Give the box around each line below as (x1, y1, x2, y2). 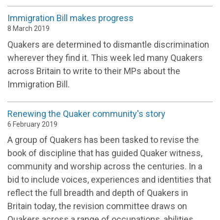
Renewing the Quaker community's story (7, 108, 165, 119)
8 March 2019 (7, 24, 50, 32)
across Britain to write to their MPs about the (7, 65, 180, 76)
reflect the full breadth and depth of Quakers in (7, 188, 188, 198)
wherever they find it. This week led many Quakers (7, 52, 203, 63)
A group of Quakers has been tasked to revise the (7, 135, 199, 145)
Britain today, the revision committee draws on (7, 201, 187, 212)
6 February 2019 (7, 120, 57, 128)
